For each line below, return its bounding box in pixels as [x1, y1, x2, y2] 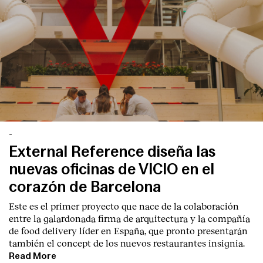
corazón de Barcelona [9, 178, 161, 195]
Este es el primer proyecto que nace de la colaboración [9, 200, 239, 211]
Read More [9, 251, 56, 261]
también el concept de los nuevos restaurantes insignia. [9, 237, 245, 248]
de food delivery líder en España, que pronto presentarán [9, 224, 248, 236]
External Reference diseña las [9, 143, 215, 160]
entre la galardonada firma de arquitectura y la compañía [9, 212, 250, 224]
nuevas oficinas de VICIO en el [9, 161, 214, 177]
